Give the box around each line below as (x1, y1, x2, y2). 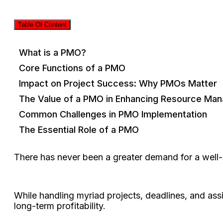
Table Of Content (18, 21, 67, 29)
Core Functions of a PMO (19, 62, 125, 73)
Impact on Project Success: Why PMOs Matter (19, 78, 217, 89)
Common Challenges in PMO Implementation (19, 109, 207, 119)
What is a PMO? (19, 47, 86, 58)
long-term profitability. (14, 200, 108, 211)
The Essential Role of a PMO (19, 124, 139, 135)
